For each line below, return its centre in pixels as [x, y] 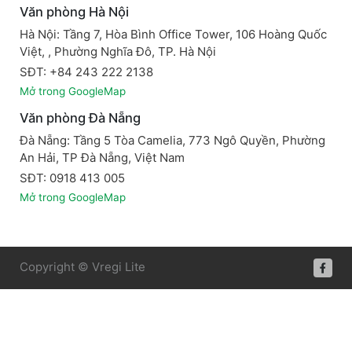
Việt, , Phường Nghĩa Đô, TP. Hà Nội [124, 51]
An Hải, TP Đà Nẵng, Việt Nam [102, 157]
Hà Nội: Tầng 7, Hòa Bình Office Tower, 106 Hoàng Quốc [173, 34]
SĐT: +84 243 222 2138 [86, 71]
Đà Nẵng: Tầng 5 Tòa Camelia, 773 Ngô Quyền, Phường [172, 140]
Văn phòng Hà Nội [74, 12]
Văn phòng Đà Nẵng [80, 118]
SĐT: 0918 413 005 [72, 178]
